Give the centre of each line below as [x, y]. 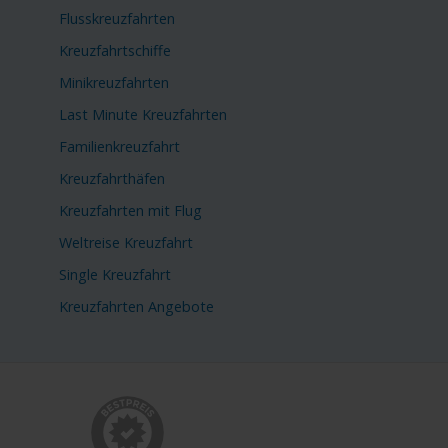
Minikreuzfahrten [113, 83]
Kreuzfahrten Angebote [136, 306]
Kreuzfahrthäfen [111, 179]
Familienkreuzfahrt [119, 147]
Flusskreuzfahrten [116, 19]
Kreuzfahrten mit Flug [130, 211]
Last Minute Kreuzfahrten [142, 115]
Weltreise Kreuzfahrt [125, 243]
